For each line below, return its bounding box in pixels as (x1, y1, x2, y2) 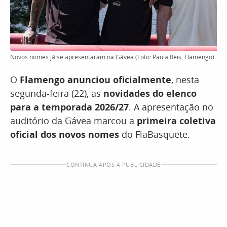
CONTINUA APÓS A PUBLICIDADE (66, 161, 161, 168)
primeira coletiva (137, 115, 216, 127)
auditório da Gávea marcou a (10, 115, 137, 127)
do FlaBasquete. (119, 128, 190, 140)
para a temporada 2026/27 (10, 101, 129, 113)
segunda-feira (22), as (10, 87, 101, 99)
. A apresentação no (129, 101, 213, 113)
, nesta (171, 73, 199, 86)
